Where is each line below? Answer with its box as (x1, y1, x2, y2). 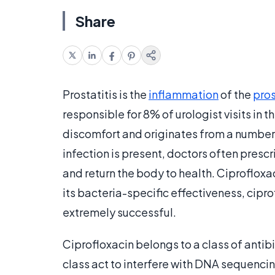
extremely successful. (63, 205, 176, 220)
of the (219, 87, 253, 102)
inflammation (149, 87, 219, 102)
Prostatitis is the (63, 87, 149, 102)
